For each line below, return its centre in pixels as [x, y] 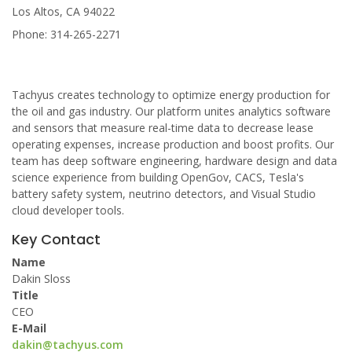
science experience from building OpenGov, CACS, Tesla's [158, 177]
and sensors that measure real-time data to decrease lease [163, 128]
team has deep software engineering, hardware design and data [174, 161]
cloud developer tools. [68, 210]
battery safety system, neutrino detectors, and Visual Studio [164, 194]
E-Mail [29, 328]
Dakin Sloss [41, 279]
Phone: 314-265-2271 [66, 34]
